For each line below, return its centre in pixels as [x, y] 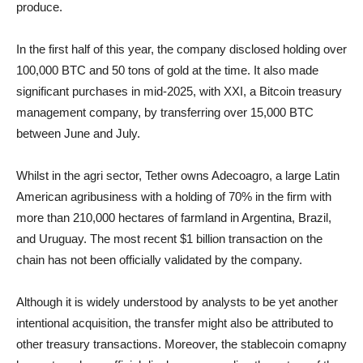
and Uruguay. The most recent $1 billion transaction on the [169, 239]
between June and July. [78, 133]
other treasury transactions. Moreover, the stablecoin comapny [181, 344]
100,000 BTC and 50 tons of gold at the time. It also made [167, 70]
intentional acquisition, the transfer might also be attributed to [175, 323]
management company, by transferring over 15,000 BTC [165, 112]
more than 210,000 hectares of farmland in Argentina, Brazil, [174, 218]
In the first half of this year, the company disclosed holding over [181, 49]
